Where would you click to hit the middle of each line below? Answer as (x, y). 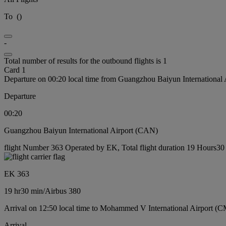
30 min (32, 191)
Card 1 (15, 70)
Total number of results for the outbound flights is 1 (86, 61)
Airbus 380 (63, 191)
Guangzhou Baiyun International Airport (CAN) (81, 130)
